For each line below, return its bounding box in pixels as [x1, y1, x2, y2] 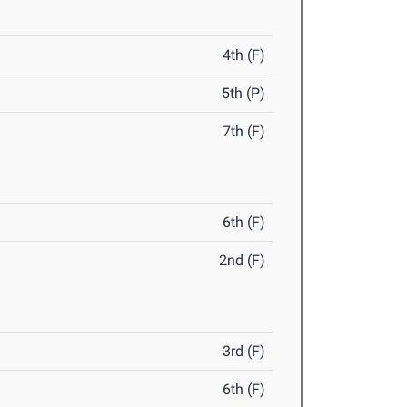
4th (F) [223, 46, 266, 65]
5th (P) [222, 84, 266, 103]
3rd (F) [223, 342, 266, 361]
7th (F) [223, 123, 266, 141]
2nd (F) [219, 252, 266, 270]
